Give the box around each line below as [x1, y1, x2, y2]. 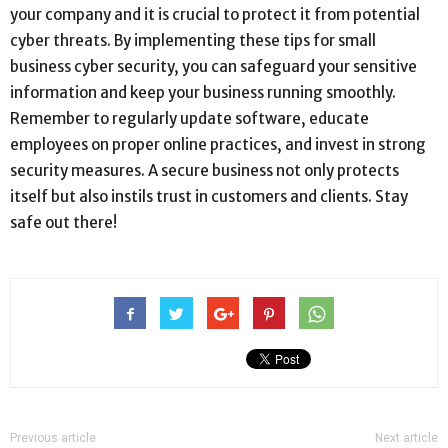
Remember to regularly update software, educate [10, 108, 369, 128]
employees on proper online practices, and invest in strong [10, 134, 426, 154]
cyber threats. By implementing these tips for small [10, 30, 376, 50]
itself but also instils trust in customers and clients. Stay [10, 186, 408, 206]
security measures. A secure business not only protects [10, 160, 399, 180]
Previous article [10, 430, 96, 445]
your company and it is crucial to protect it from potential [10, 4, 420, 24]
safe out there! [10, 212, 117, 232]
